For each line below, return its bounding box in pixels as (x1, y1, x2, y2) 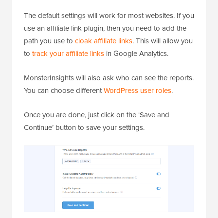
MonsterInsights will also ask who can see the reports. (24, 73, 194, 84)
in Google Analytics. (104, 48, 168, 59)
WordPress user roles (104, 85, 171, 96)
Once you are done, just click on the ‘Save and (24, 109, 169, 121)
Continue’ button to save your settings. (24, 122, 145, 133)
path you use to (24, 36, 75, 47)
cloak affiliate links (75, 36, 132, 47)
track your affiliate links (32, 48, 104, 59)
